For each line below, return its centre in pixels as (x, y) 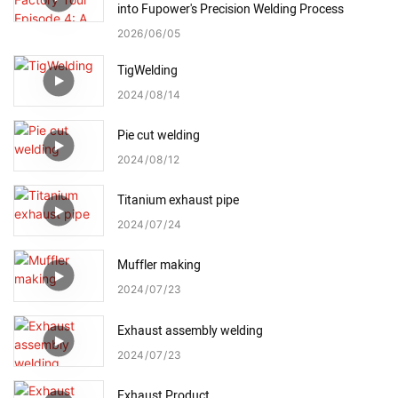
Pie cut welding (159, 135)
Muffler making (159, 266)
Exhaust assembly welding (190, 330)
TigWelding (147, 70)
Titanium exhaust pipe (178, 201)
